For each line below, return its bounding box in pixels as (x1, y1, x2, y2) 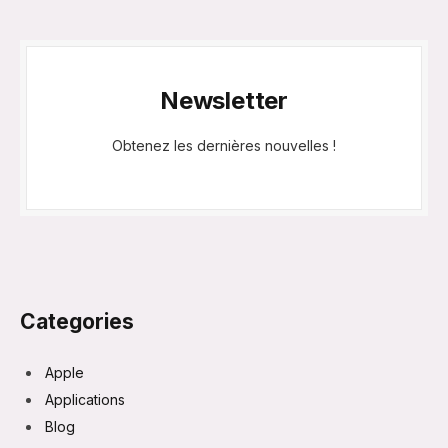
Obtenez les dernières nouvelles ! (112, 136, 336, 154)
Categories (20, 308, 134, 334)
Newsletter (160, 85, 288, 115)
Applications (45, 390, 125, 408)
